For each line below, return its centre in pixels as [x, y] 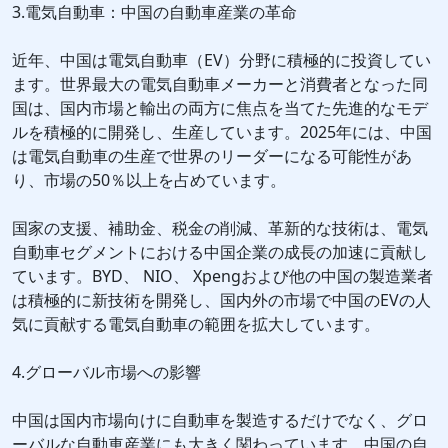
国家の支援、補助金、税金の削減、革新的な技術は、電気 [220, 228]
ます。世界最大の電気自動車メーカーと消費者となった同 [220, 84]
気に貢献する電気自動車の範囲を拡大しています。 [196, 324]
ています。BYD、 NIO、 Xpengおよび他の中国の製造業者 [222, 276]
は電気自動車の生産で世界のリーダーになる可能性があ [212, 156]
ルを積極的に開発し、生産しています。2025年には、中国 [222, 132]
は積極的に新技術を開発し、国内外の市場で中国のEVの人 [221, 300]
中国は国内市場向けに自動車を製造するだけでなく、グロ [220, 420]
